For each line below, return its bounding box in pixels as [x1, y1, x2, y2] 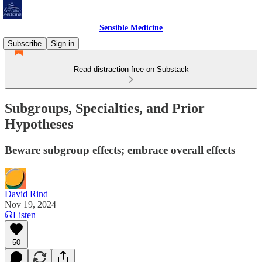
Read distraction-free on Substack [73, 65, 189, 74]
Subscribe [8, 39, 42, 48]
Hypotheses [5, 116, 73, 132]
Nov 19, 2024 [5, 199, 56, 209]
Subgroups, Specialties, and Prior [5, 100, 205, 116]
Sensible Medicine [99, 23, 163, 32]
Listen [13, 209, 36, 220]
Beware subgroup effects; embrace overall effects [5, 143, 235, 156]
